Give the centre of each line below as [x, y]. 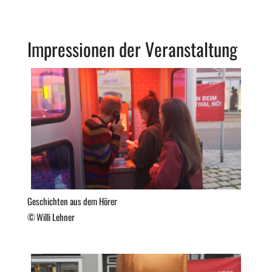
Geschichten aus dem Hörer [72, 201]
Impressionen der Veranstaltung [132, 49]
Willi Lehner [55, 217]
